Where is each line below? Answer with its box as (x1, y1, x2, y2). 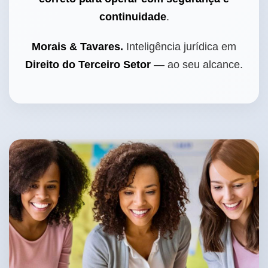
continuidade (99, 11, 166, 23)
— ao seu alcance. (151, 59, 243, 71)
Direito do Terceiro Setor (25, 59, 151, 71)
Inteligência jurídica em (123, 41, 236, 53)
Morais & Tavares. (32, 41, 123, 53)
